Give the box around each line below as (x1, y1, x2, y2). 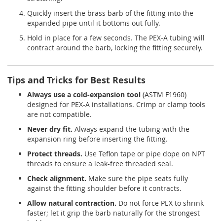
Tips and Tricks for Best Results (7, 74, 146, 87)
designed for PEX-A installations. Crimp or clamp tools (27, 100, 205, 110)
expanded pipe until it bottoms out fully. (27, 18, 160, 28)
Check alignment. (27, 174, 86, 184)
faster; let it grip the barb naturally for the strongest (27, 208, 200, 218)
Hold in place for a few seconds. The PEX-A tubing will (27, 33, 205, 43)
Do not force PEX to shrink (116, 198, 204, 208)
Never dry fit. (27, 124, 73, 134)
